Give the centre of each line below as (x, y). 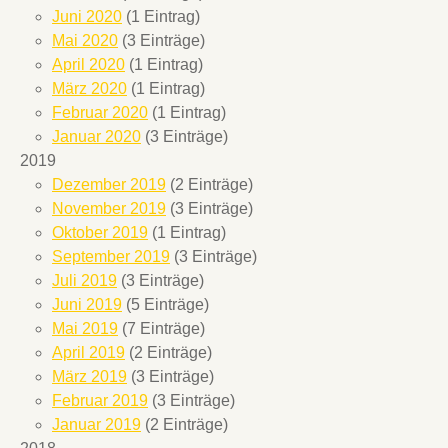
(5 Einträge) (165, 305)
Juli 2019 (84, 281)
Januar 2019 (96, 425)
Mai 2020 (85, 41)
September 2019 (111, 257)
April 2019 (88, 353)
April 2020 (88, 65)
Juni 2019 (87, 305)
